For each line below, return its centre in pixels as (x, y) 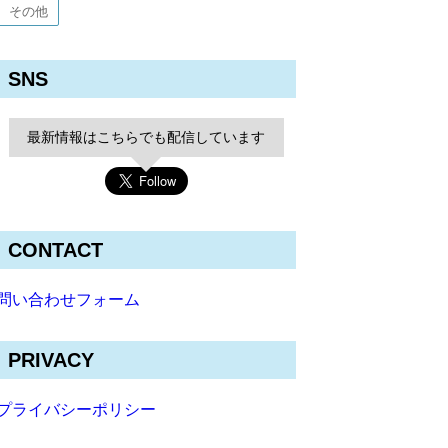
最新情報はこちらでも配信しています (146, 137)
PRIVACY (51, 360)
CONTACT (55, 250)
